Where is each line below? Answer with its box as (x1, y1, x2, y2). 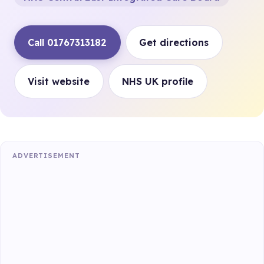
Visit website (28, 75, 90, 87)
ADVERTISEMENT (12, 151, 80, 160)
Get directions (139, 36, 209, 48)
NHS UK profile (122, 75, 194, 87)
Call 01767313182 (28, 36, 107, 48)
